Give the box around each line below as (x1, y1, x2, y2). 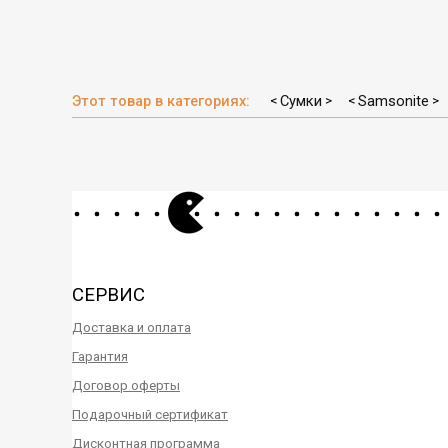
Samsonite (358, 92, 429, 111)
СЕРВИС (72, 284, 145, 307)
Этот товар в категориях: (72, 92, 254, 111)
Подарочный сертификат (72, 407, 228, 423)
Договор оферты (72, 378, 180, 394)
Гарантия (72, 349, 128, 365)
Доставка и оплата (72, 320, 191, 336)
